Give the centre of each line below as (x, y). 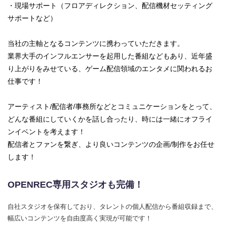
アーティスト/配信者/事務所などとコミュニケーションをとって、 (112, 107)
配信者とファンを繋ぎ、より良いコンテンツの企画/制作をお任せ (111, 145)
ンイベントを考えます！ (46, 132)
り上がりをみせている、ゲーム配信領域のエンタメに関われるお (110, 69)
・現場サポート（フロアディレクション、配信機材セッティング (110, 6)
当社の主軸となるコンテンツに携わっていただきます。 (96, 44)
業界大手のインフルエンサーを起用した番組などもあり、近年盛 (110, 56)
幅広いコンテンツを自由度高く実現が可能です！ (80, 218)
